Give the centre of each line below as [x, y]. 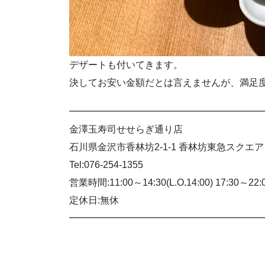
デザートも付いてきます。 [126, 65]
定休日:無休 [94, 201]
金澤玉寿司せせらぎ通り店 [126, 130]
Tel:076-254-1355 [106, 165]
